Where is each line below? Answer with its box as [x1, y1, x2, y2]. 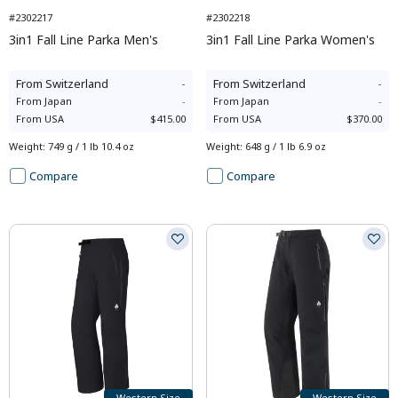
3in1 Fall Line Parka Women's [205, 31, 375, 48]
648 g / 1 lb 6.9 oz [244, 139, 326, 153]
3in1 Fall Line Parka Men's [9, 31, 158, 48]
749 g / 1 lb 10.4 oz [48, 139, 134, 153]
